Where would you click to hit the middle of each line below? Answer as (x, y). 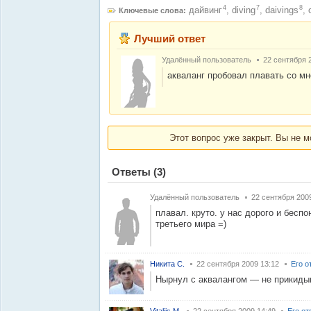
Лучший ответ (170, 39)
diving (244, 10)
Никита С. (167, 264)
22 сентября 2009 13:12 (238, 264)
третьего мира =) (191, 224)
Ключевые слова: (152, 10)
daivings (282, 10)
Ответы (133, 172)
